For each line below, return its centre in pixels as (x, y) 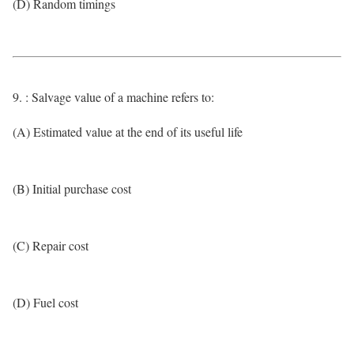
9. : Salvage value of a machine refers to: (113, 97)
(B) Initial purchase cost (72, 188)
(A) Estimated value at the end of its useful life (128, 132)
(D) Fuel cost (45, 302)
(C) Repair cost (51, 245)
